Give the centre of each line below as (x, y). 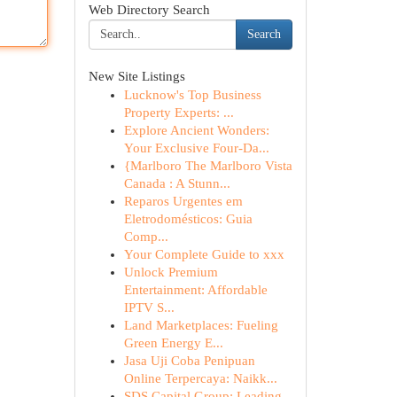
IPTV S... (149, 307)
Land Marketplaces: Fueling (201, 325)
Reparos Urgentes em (183, 201)
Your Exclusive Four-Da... (196, 148)
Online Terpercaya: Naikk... (200, 378)
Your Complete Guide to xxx (204, 254)
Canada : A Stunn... (177, 183)
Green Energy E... (173, 343)
